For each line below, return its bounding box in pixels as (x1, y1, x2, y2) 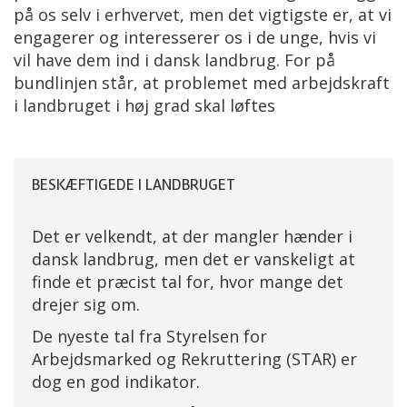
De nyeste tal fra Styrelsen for (32, 324, 267, 347)
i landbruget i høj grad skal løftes (14, 94, 275, 116)
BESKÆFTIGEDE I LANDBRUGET (32, 174, 235, 194)
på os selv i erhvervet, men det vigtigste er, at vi (14, 3, 392, 25)
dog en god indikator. (32, 370, 200, 392)
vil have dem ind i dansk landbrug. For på (14, 48, 335, 71)
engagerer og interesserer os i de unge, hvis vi (14, 25, 376, 48)
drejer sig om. (32, 293, 140, 315)
